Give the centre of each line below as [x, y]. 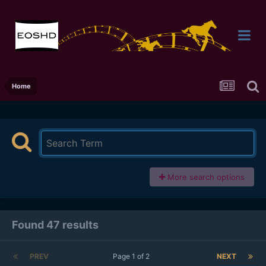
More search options [205, 177]
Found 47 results [55, 225]
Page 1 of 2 [133, 256]
